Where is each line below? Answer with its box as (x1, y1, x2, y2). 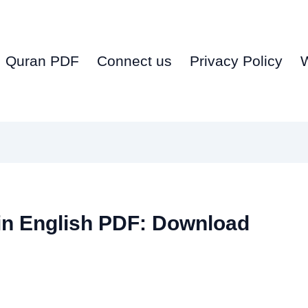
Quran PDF (5, 53, 79, 69)
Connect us (96, 53, 172, 69)
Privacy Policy (189, 53, 283, 69)
